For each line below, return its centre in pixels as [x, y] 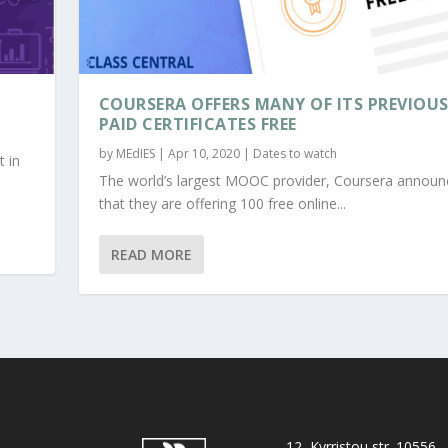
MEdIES [135, 154]
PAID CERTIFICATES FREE [197, 124]
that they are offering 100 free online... [222, 204]
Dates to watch [294, 154]
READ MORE [151, 255]
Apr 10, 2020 [203, 154]
